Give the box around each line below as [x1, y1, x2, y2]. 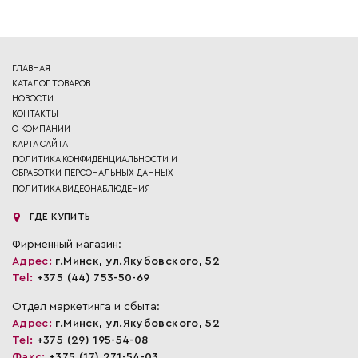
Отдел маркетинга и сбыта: [12, 300, 160, 312]
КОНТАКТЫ [12, 109, 58, 118]
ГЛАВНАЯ [12, 63, 50, 73]
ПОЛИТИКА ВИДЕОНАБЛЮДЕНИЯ [12, 184, 150, 193]
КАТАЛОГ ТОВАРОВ [12, 78, 90, 88]
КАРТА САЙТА [12, 139, 68, 149]
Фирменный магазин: [12, 238, 121, 250]
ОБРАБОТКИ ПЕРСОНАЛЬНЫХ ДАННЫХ [12, 168, 173, 180]
